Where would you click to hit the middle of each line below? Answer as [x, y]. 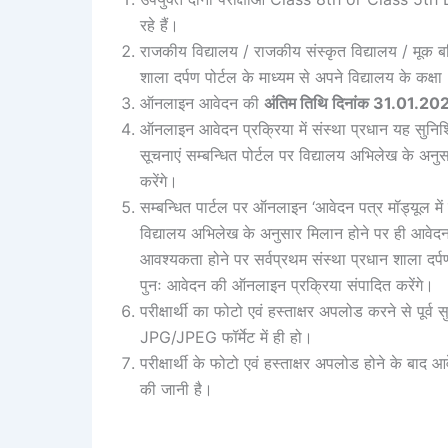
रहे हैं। [159, 24]
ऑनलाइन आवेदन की [202, 102]
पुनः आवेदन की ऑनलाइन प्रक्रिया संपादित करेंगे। [287, 284]
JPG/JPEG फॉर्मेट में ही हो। [226, 336]
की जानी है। [176, 388]
